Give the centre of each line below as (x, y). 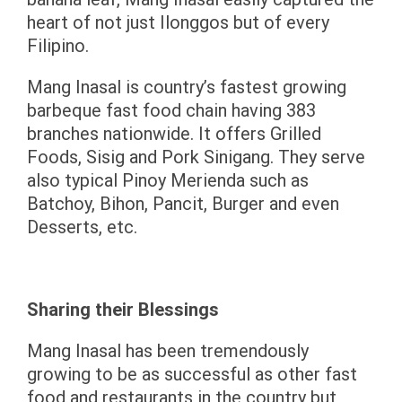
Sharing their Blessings (123, 310)
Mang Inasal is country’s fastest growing (187, 87)
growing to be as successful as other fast (192, 374)
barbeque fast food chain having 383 (171, 110)
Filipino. (58, 46)
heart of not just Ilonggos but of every (178, 22)
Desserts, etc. (82, 227)
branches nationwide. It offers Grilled (174, 134)
